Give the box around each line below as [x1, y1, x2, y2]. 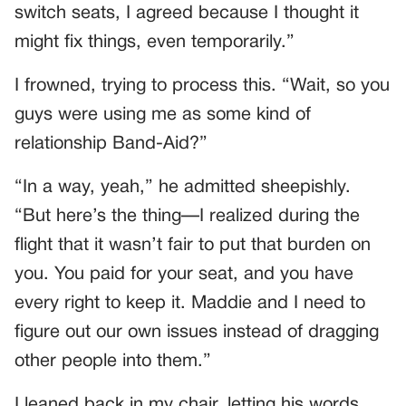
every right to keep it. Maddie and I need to [14, 295, 365, 312]
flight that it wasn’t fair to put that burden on [14, 237, 371, 254]
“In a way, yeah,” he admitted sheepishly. [14, 179, 351, 196]
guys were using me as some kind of [14, 106, 311, 123]
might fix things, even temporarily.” [14, 34, 295, 51]
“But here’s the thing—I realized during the [14, 208, 360, 225]
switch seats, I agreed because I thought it [14, 5, 359, 22]
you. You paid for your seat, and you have [14, 266, 353, 283]
